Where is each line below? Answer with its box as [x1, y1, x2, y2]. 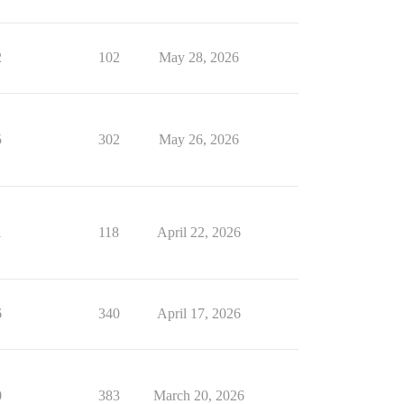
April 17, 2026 [156, 306, 241, 321]
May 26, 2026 [158, 132, 239, 147]
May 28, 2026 [158, 50, 239, 65]
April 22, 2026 [156, 225, 241, 240]
